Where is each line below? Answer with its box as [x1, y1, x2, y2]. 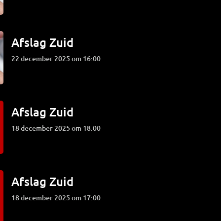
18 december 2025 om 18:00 [15, 123, 101, 133]
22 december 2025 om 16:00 [15, 54, 101, 63]
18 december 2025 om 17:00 [15, 193, 101, 202]
